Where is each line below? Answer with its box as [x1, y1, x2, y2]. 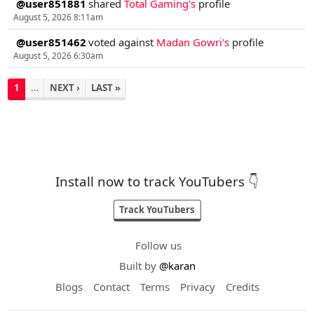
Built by [118, 259, 159, 273]
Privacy [179, 279, 215, 294]
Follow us [135, 238, 182, 252]
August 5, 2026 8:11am [13, 11, 103, 24]
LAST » [90, 81, 121, 95]
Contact [93, 279, 130, 294]
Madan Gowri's [156, 35, 230, 50]
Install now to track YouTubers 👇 [55, 172, 259, 190]
